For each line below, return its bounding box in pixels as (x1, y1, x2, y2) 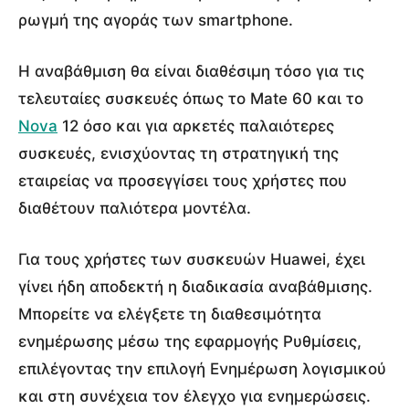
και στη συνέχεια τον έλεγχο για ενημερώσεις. (18, 386, 371, 405)
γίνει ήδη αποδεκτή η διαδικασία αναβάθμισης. (18, 277, 372, 296)
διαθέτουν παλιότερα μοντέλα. (18, 198, 251, 217)
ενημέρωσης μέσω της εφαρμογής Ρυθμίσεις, (18, 331, 362, 351)
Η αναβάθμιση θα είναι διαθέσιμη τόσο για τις (18, 61, 364, 80)
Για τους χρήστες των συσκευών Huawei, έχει (18, 249, 365, 268)
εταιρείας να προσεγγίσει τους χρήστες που (18, 171, 347, 190)
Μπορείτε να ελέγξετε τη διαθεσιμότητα (18, 304, 321, 323)
